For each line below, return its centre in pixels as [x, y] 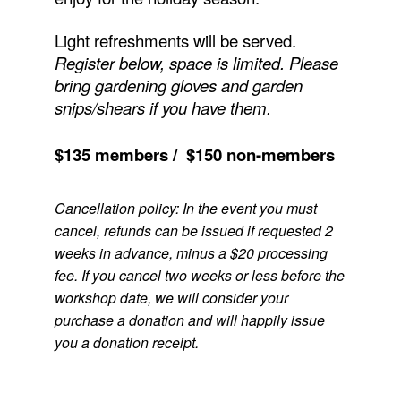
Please [313, 63]
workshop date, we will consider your [171, 298]
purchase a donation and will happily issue [189, 320]
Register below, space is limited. [171, 63]
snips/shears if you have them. [162, 107]
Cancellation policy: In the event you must [185, 208]
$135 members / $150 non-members [194, 154]
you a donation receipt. [126, 342]
